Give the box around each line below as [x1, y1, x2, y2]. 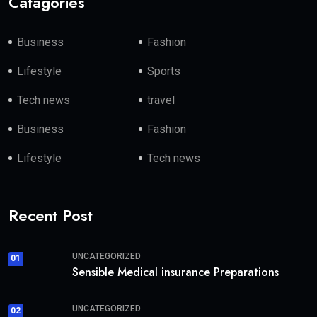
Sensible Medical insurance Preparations [72, 263, 279, 280]
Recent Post [8, 203, 93, 226]
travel [147, 93, 175, 107]
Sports [147, 64, 181, 78]
